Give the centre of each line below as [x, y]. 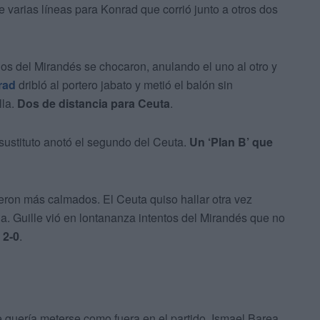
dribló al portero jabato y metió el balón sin [124, 85]
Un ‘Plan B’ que [231, 142]
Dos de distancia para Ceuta [94, 104]
